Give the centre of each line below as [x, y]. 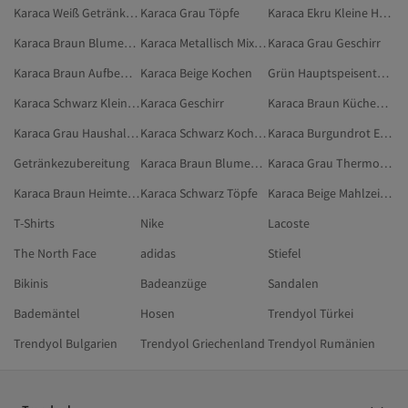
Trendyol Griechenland [203, 343]
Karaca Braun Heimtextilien [133, 193]
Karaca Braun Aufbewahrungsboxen [126, 73]
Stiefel [284, 253]
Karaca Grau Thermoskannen [385, 163]
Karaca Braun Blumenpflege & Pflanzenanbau [130, 43]
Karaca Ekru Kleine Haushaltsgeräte [384, 13]
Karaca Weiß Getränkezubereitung [132, 13]
